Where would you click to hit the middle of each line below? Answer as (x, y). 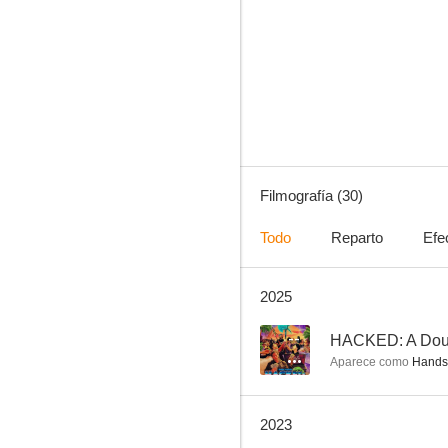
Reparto (357, 237)
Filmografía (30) (311, 195)
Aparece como (369, 362)
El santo (348, 66)
